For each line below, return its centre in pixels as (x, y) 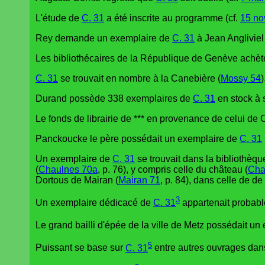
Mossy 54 (241, 78)
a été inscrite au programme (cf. (172, 18)
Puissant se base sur (80, 248)
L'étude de (59, 18)
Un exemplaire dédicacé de (94, 203)
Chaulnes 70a (68, 169)
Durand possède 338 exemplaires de (114, 98)
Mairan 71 (139, 180)
